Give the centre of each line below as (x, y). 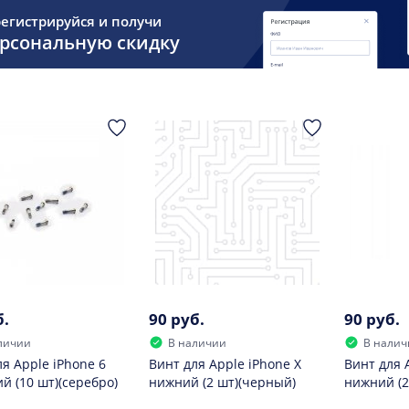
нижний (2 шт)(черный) (222, 382)
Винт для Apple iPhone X (225, 363)
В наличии (197, 342)
